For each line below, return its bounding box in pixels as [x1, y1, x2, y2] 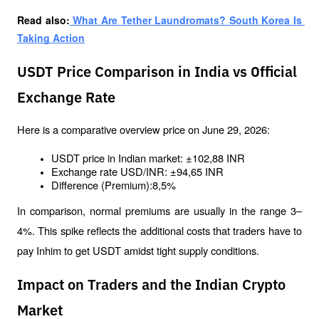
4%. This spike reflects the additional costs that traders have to [17, 223, 302, 239]
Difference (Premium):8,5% [51, 177, 176, 193]
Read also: [17, 12, 70, 27]
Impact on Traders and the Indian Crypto [17, 278, 286, 293]
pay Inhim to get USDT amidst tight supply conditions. [17, 243, 259, 258]
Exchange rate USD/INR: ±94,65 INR [51, 164, 224, 179]
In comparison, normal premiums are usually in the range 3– [17, 203, 302, 219]
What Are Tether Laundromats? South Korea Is [69, 12, 302, 27]
